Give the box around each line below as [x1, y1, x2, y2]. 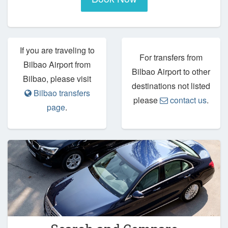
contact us [168, 94, 207, 106]
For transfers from [139, 51, 203, 64]
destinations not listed [132, 80, 210, 92]
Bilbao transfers [31, 87, 90, 99]
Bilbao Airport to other [132, 66, 210, 78]
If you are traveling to [19, 44, 95, 56]
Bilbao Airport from [23, 59, 91, 71]
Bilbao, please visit [23, 73, 91, 85]
